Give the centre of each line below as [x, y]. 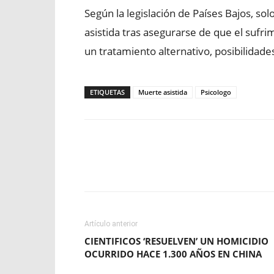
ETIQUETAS [107, 92]
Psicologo [216, 92]
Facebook [129, 166]
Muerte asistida [163, 92]
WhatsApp [253, 166]
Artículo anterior [111, 224]
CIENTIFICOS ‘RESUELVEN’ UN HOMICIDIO [176, 241]
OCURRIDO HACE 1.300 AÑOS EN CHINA [173, 254]
